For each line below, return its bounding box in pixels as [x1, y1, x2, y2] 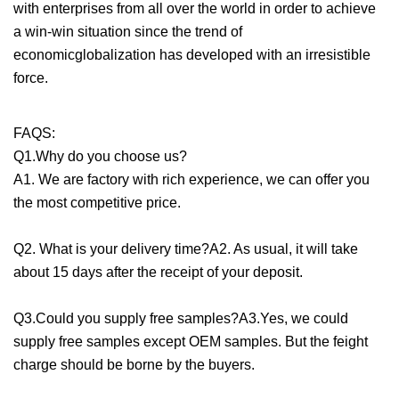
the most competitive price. [13, 194, 181, 210]
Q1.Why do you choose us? [13, 148, 187, 164]
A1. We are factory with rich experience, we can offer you [13, 171, 370, 187]
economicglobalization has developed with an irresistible [13, 46, 370, 62]
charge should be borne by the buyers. [13, 356, 255, 372]
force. [13, 69, 48, 85]
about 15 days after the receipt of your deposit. [13, 264, 303, 280]
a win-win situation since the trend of [13, 23, 242, 39]
